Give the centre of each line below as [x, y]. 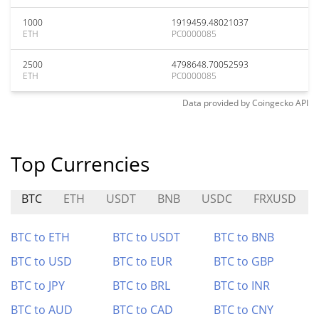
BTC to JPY [38, 286]
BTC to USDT [146, 237]
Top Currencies [80, 164]
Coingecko [273, 103]
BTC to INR [242, 286]
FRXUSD [275, 199]
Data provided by [216, 103]
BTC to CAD [142, 310]
